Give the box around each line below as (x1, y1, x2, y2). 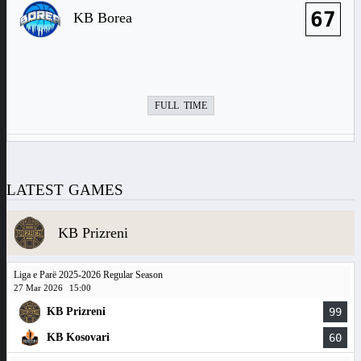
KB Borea (73, 10, 132, 26)
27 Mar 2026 (14, 283, 63, 293)
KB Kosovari (47, 331, 110, 343)
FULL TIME (154, 100, 207, 111)
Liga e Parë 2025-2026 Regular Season (14, 269, 163, 280)
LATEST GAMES (6, 181, 123, 198)
